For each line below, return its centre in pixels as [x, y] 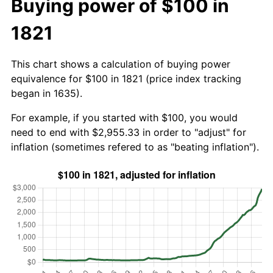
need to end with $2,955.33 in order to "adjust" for [129, 132]
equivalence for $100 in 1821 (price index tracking [126, 78]
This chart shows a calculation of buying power [121, 64]
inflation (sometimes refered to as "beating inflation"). [135, 147]
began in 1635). [47, 93]
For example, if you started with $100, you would [124, 117]
